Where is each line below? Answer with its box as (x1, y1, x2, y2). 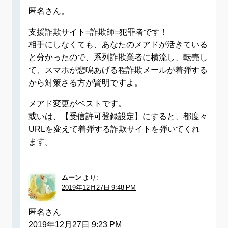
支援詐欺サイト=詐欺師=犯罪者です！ (28, 27, 168, 36)
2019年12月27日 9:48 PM (62, 184, 136, 191)
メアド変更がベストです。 (28, 99, 126, 108)
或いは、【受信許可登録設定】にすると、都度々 (28, 112, 208, 121)
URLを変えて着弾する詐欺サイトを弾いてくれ (28, 125, 200, 133)
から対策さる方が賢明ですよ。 (28, 78, 142, 87)
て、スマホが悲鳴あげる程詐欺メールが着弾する (28, 66, 208, 74)
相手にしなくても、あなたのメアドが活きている (28, 40, 208, 49)
